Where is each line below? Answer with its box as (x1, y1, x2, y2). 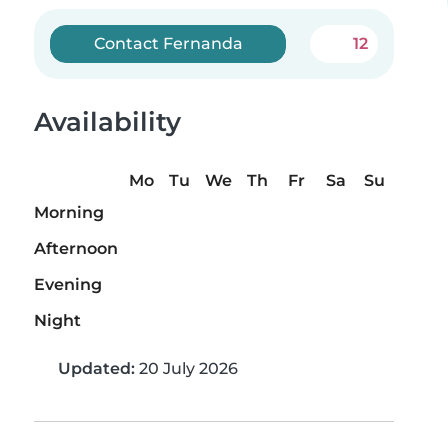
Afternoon (34, 239, 118, 259)
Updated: (58, 359, 135, 379)
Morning (34, 203, 104, 223)
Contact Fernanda (93, 34, 243, 53)
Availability (34, 106, 181, 138)
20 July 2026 (135, 359, 238, 379)
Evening (34, 275, 102, 295)
